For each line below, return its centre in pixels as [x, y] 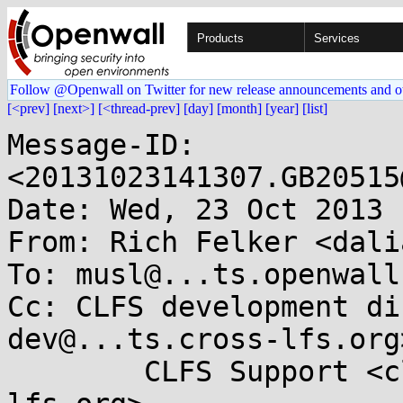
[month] [239, 108]
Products [220, 38]
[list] [315, 108]
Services [337, 38]
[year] [282, 108]
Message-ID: [101, 145]
